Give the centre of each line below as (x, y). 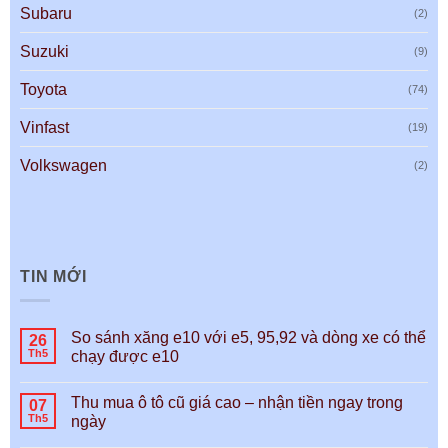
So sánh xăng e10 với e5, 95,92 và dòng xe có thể (248, 338)
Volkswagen (63, 165)
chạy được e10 (125, 357)
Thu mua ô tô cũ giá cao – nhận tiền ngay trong (237, 403)
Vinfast (44, 127)
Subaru (46, 13)
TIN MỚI (53, 276)
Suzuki (44, 51)
